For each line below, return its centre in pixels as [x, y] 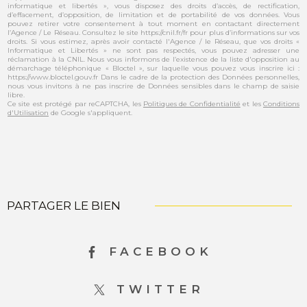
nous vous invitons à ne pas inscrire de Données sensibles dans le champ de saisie [153, 86]
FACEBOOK [160, 252]
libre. [16, 95]
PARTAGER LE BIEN [64, 206]
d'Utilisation [28, 112]
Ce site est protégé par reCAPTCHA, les [75, 103]
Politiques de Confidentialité [192, 103]
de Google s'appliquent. [90, 112]
